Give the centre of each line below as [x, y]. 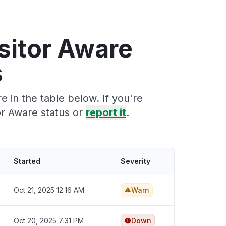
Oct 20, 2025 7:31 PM [49, 220]
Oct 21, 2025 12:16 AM [49, 190]
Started [27, 161]
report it [106, 112]
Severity [135, 161]
